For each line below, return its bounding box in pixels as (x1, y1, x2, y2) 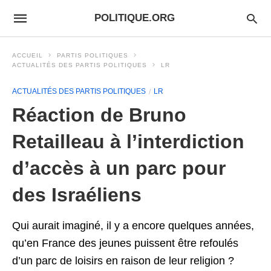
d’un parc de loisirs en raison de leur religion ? (12, 255, 234, 267)
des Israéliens (12, 184, 142, 206)
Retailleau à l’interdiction (12, 131, 244, 152)
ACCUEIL (12, 52, 43, 59)
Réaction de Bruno (12, 104, 186, 126)
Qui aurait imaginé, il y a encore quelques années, (12, 220, 254, 232)
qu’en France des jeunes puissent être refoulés (12, 237, 238, 249)
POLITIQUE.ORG (94, 12, 175, 24)
